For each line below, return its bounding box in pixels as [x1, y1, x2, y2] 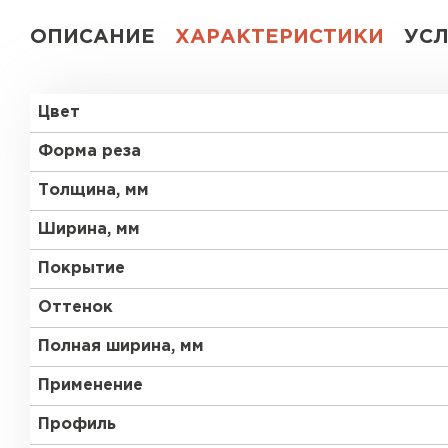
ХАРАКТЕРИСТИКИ [175, 28, 384, 46]
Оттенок [38, 300, 113, 315]
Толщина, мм [38, 183, 149, 198]
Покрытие [38, 261, 125, 276]
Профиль [38, 417, 116, 432]
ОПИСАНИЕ [30, 28, 155, 46]
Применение [38, 378, 143, 393]
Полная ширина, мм [38, 339, 204, 354]
